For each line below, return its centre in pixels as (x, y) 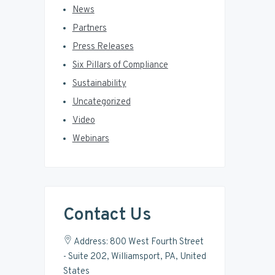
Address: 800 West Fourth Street (138, 242)
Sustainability (99, 83)
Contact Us (107, 215)
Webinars (91, 139)
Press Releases (103, 47)
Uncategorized (101, 102)
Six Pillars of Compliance (120, 65)
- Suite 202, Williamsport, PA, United (134, 257)
